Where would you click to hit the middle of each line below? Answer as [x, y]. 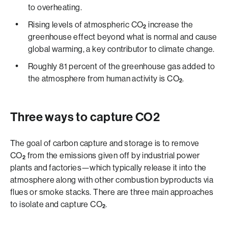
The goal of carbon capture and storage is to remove [105, 143]
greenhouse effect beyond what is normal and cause [123, 37]
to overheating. [55, 7]
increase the [170, 25]
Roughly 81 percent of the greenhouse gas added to [122, 66]
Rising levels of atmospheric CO [86, 25]
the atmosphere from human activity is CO [104, 79]
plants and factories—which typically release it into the [108, 168]
